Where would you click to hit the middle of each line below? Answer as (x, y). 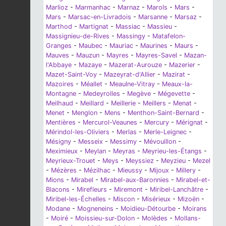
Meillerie (123, 103)
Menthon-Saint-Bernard (163, 113)
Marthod (59, 27)
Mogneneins (95, 209)
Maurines (154, 46)
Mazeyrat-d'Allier (130, 75)
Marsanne (153, 17)
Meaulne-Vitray (132, 84)
